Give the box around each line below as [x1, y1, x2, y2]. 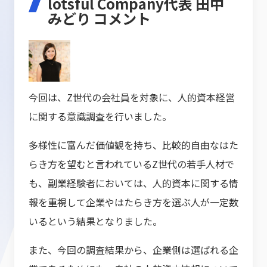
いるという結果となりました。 [29, 214, 162, 229]
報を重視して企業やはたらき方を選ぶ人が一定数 [29, 195, 238, 210]
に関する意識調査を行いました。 [29, 109, 172, 124]
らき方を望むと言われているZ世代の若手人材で [29, 157, 234, 172]
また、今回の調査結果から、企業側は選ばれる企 [29, 243, 238, 257]
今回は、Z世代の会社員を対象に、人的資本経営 [29, 90, 235, 105]
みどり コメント [48, 8, 151, 29]
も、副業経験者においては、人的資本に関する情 [29, 176, 238, 191]
